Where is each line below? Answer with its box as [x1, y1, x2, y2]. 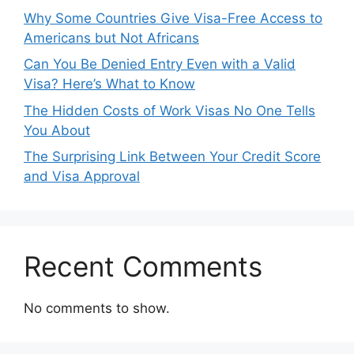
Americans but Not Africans [24, 29, 199, 46]
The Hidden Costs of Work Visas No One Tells [24, 102, 315, 119]
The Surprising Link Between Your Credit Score [24, 149, 321, 164]
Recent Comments [24, 250, 262, 283]
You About [24, 122, 90, 138]
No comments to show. [24, 300, 170, 316]
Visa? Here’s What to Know [24, 76, 195, 92]
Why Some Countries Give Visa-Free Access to [24, 9, 322, 26]
